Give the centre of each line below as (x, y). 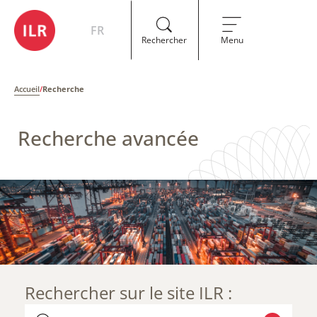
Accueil (27, 89)
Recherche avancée (108, 138)
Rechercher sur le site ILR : (128, 293)
